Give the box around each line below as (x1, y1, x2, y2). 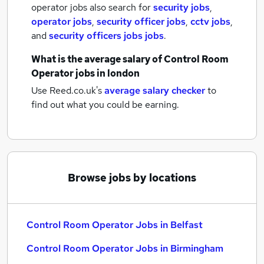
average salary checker (104, 84, 205, 97)
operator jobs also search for (31, 1, 153, 14)
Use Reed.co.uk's (31, 84, 102, 97)
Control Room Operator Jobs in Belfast (27, 219, 203, 231)
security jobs (153, 1, 210, 14)
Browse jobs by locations (68, 171, 196, 184)
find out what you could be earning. (31, 98, 179, 111)
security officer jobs (97, 15, 186, 28)
